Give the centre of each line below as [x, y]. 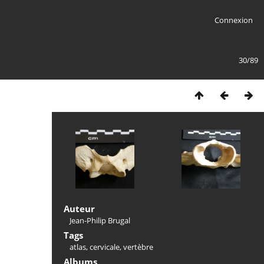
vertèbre [138, 247]
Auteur [79, 209]
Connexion [233, 20]
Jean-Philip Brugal [100, 220]
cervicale [105, 247]
